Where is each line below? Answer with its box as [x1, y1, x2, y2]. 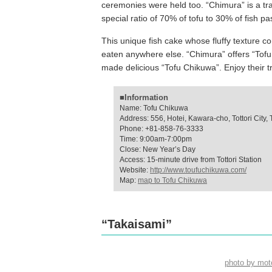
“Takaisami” [101, 217, 172, 231]
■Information [120, 93, 168, 102]
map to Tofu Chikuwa [138, 176, 207, 185]
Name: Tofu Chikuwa [120, 104, 188, 112]
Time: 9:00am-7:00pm [120, 135, 192, 143]
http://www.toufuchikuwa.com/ [150, 166, 246, 174]
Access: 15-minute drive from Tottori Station [120, 155, 262, 164]
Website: [120, 166, 150, 174]
